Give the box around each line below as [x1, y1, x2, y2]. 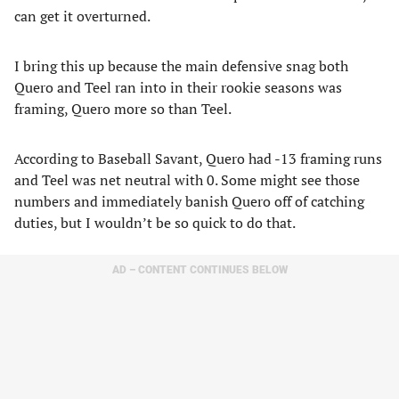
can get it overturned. [14, 6, 151, 26]
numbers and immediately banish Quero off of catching [14, 191, 364, 211]
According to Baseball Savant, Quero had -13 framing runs [14, 149, 382, 168]
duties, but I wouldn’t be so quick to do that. [14, 213, 296, 232]
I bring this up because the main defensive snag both [14, 56, 348, 76]
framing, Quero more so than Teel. [14, 99, 232, 118]
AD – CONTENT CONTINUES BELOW [111, 264, 288, 276]
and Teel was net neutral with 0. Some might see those [14, 170, 360, 190]
